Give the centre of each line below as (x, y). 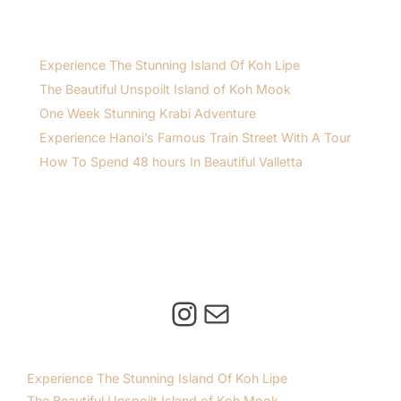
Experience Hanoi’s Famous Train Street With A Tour (196, 137)
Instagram (243, 313)
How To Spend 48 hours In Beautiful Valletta (171, 161)
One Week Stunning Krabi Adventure (148, 113)
